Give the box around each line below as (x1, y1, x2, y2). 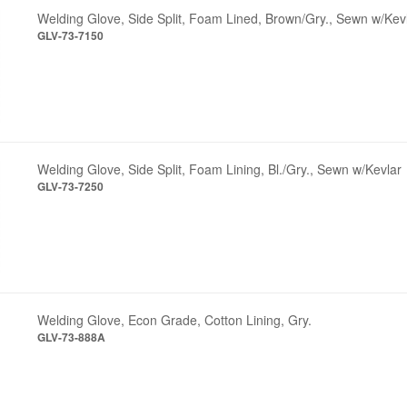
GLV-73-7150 (37, 26, 104, 44)
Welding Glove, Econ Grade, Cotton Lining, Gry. (37, 310, 313, 329)
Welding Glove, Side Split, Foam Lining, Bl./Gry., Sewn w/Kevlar (37, 159, 402, 178)
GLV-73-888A (37, 328, 106, 345)
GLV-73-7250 (37, 177, 104, 194)
